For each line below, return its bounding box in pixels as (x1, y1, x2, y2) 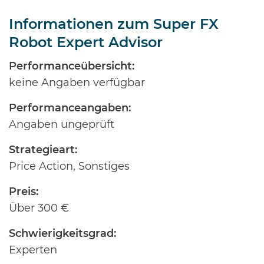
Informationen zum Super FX (9, 18, 219, 32)
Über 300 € (9, 203, 69, 214)
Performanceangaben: (9, 103, 131, 114)
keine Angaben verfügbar (9, 78, 145, 88)
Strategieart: (9, 145, 77, 156)
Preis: (9, 187, 38, 197)
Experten (9, 245, 57, 256)
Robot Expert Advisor (9, 36, 163, 50)
